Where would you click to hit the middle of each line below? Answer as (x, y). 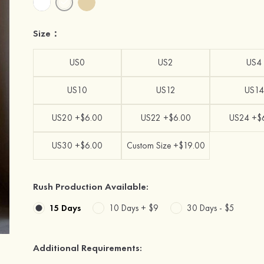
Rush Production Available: (91, 187)
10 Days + (129, 208)
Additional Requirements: (88, 248)
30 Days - (206, 208)
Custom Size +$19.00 (166, 146)
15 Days (65, 208)
